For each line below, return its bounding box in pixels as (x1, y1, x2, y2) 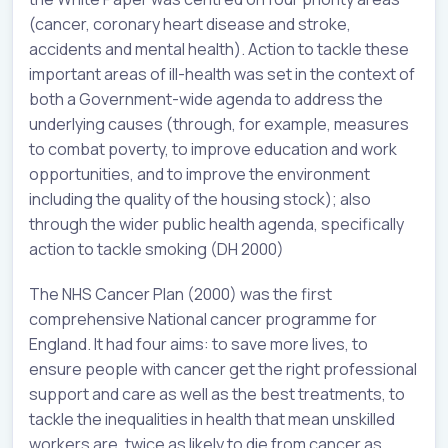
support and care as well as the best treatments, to (29, 382, 405, 405)
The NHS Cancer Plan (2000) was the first (29, 282, 332, 305)
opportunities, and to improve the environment (29, 162, 370, 185)
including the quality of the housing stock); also (29, 187, 371, 210)
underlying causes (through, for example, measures (29, 112, 409, 135)
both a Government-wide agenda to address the (29, 87, 383, 110)
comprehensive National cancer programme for (29, 307, 377, 330)
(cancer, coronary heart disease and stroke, (29, 12, 351, 35)
